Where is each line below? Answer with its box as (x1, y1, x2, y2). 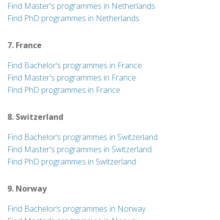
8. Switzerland (7, 111, 63, 122)
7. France (7, 40, 42, 51)
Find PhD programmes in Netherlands (7, 13, 139, 24)
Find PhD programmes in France (7, 84, 120, 95)
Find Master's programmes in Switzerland (7, 144, 152, 155)
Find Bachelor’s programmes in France (7, 60, 142, 71)
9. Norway (7, 183, 47, 194)
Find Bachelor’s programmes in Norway (7, 203, 145, 214)
